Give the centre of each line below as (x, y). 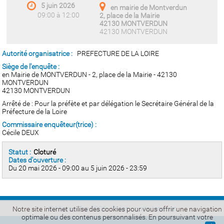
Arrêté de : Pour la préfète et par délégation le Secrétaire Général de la (108, 103)
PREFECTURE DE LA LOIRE (118, 53)
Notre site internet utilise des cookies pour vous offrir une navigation (117, 209)
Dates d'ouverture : (37, 160)
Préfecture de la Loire (35, 111)
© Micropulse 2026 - (79, 208)
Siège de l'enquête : (31, 66)
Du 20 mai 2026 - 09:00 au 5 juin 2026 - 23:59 (78, 168)
